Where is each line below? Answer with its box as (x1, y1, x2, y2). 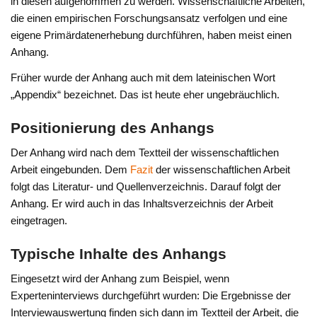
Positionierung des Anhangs (11, 120, 215, 137)
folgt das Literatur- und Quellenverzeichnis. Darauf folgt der (11, 180, 282, 192)
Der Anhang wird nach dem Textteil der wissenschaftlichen (11, 146, 279, 158)
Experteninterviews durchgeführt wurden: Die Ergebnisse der (11, 289, 292, 301)
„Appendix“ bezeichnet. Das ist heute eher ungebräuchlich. (11, 88, 280, 100)
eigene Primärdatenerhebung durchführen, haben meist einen (11, 29, 292, 42)
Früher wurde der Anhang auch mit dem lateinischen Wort (11, 71, 276, 83)
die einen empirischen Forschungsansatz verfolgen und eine (11, 12, 288, 25)
